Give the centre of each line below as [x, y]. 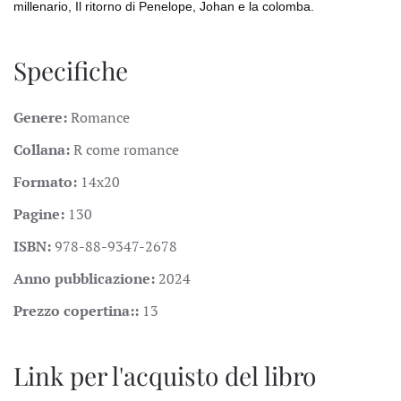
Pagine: [41, 214]
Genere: [42, 117]
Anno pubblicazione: [86, 278]
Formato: [47, 182]
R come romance [126, 149]
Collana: [43, 149]
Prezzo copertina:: [78, 311]
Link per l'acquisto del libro [165, 375]
